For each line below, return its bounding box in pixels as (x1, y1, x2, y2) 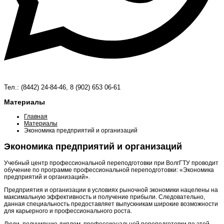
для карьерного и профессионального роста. (4, 207, 132, 214)
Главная (24, 112, 47, 120)
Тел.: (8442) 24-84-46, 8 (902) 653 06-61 (4, 83, 120, 91)
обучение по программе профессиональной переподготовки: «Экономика (4, 166, 214, 173)
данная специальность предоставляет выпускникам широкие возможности (4, 200, 218, 207)
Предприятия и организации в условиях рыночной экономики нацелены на (4, 186, 218, 193)
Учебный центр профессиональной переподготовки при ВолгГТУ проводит (4, 159, 218, 166)
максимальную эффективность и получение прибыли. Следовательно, (4, 193, 205, 200)
